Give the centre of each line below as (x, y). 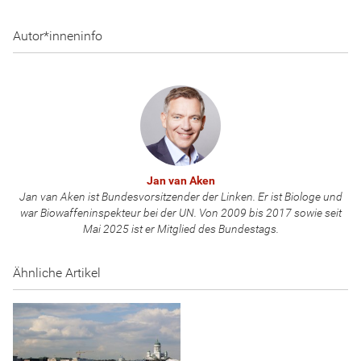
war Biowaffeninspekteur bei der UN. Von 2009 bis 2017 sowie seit (180, 213)
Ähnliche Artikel (57, 273)
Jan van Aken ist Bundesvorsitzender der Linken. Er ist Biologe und (180, 197)
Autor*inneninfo (58, 36)
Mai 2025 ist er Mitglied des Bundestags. (180, 229)
